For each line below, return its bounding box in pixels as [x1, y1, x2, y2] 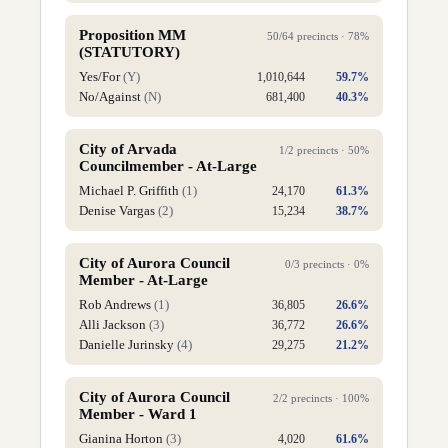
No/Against [79, 89, 141, 104]
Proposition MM [79, 27, 186, 43]
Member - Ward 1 [79, 406, 197, 422]
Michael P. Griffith [79, 183, 179, 198]
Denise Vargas [79, 203, 155, 218]
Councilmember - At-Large [79, 158, 257, 174]
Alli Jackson [79, 317, 146, 332]
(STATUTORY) [79, 44, 180, 60]
